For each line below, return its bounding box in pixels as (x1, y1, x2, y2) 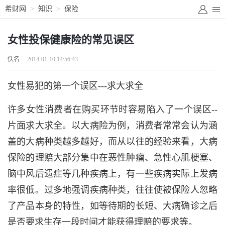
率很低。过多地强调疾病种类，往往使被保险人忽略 (8, 185, 217, 195)
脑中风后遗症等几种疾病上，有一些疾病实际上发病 (8, 169, 217, 179)
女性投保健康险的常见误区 (8, 34, 134, 46)
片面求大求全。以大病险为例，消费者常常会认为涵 (8, 121, 217, 131)
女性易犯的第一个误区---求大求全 (8, 81, 143, 91)
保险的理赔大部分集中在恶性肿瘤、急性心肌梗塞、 (8, 153, 217, 163)
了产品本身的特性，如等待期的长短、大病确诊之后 (8, 201, 217, 211)
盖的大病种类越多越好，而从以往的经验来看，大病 (8, 137, 217, 147)
